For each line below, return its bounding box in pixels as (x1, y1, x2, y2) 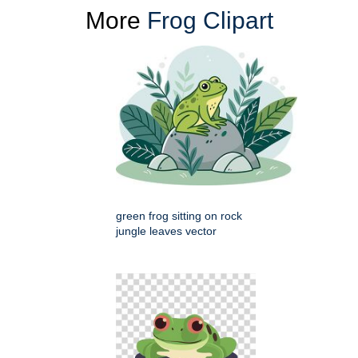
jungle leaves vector (116, 225, 217, 238)
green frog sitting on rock (116, 209, 242, 223)
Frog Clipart (146, 7, 273, 34)
